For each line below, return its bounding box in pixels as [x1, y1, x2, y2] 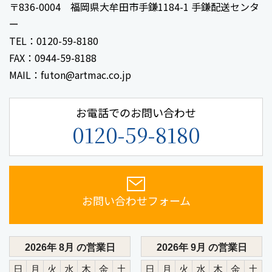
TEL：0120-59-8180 [9, 33, 98, 49]
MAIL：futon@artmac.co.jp [9, 67, 131, 83]
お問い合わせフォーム [81, 192, 191, 209]
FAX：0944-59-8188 [9, 50, 97, 66]
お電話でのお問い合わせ [76, 104, 196, 121]
